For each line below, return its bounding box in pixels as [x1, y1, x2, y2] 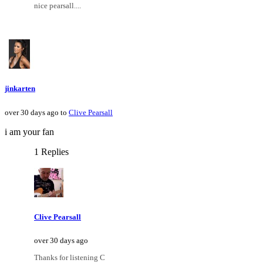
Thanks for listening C [34, 252, 105, 262]
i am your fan [5, 126, 54, 137]
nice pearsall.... [34, 1, 81, 11]
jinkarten [5, 84, 35, 93]
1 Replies [34, 146, 69, 157]
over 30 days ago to [5, 107, 69, 117]
